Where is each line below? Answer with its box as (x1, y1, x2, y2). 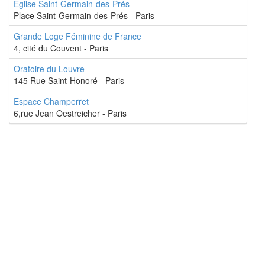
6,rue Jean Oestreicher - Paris (14, 107, 127, 119)
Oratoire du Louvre (14, 63, 85, 75)
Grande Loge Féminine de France (14, 30, 141, 43)
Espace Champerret (14, 95, 89, 108)
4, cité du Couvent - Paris (14, 42, 108, 54)
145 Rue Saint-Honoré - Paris (14, 75, 124, 87)
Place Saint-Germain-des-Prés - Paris (14, 9, 154, 22)
